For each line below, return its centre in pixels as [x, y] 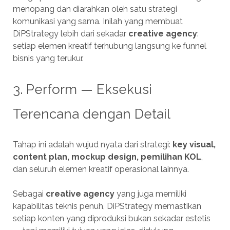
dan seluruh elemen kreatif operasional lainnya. [101, 169]
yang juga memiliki [150, 194]
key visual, [194, 145]
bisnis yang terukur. [48, 59]
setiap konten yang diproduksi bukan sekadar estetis [111, 219]
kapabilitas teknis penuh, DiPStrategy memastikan [107, 206]
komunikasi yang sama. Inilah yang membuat [98, 22]
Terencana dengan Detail [91, 114]
